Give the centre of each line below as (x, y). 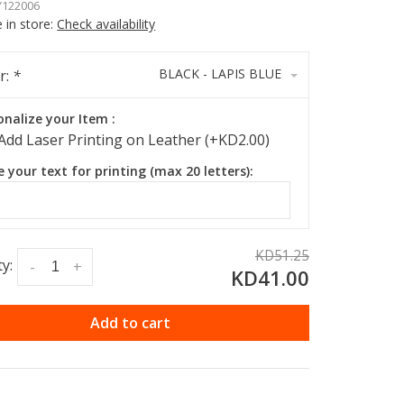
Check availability (106, 24)
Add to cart (131, 323)
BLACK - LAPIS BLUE (220, 73)
